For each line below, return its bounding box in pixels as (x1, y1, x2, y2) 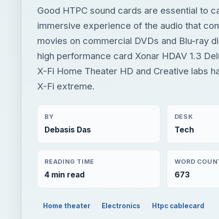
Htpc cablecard (152, 201, 205, 210)
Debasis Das (44, 125, 91, 135)
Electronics (102, 201, 141, 210)
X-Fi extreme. (37, 80, 95, 91)
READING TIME (44, 157, 94, 165)
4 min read (44, 170, 85, 179)
